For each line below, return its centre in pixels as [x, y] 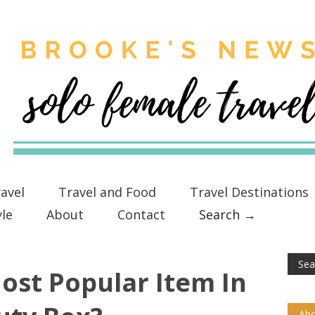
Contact [141, 214]
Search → [227, 214]
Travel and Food [107, 192]
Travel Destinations [249, 192]
